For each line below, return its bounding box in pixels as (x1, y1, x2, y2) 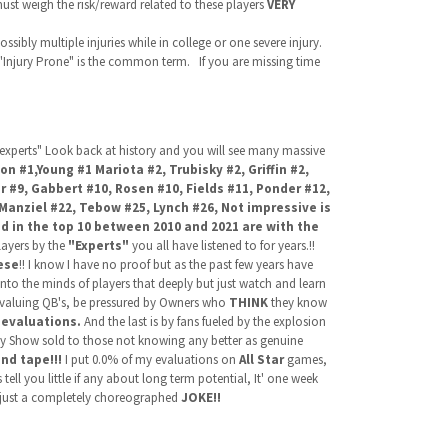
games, (283, 351, 327, 368)
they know (267, 294, 327, 311)
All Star (235, 351, 284, 368)
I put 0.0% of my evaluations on (61, 351, 236, 368)
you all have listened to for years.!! (131, 237, 315, 254)
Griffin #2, (247, 161, 309, 178)
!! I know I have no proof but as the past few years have (18, 256, 313, 273)
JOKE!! (180, 389, 221, 406)
